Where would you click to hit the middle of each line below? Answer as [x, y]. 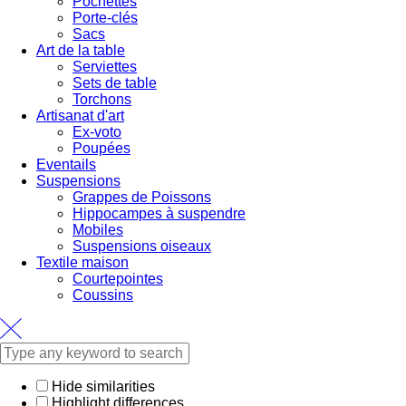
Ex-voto [97, 132]
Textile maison [82, 263]
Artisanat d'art [80, 116]
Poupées [101, 149]
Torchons [102, 100]
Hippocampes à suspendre [159, 214]
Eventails [66, 165]
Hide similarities [101, 387]
